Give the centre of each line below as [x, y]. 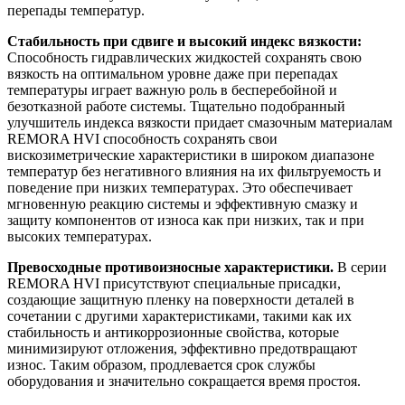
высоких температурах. [80, 237]
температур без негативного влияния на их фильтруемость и [194, 172]
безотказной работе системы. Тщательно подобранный [176, 107]
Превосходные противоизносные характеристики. [170, 268]
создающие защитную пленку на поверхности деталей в [181, 300]
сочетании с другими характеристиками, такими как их [179, 316]
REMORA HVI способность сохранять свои [142, 139]
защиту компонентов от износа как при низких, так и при [186, 221]
